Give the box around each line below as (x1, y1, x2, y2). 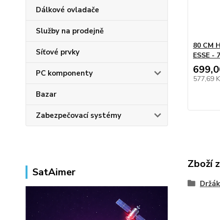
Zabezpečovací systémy (36, 110, 121, 121)
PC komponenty (36, 68, 93, 79)
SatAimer (32, 165, 76, 179)
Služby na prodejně (36, 26, 104, 36)
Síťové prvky (36, 47, 80, 57)
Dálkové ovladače (36, 5, 99, 15)
